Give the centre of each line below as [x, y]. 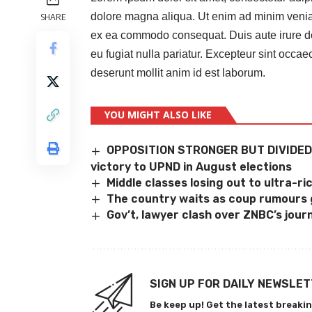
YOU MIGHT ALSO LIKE [158, 115]
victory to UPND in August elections [191, 166]
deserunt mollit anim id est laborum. [178, 73]
